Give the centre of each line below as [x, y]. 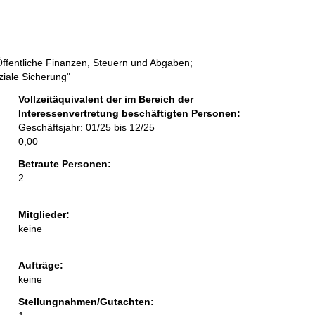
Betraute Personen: [64, 164]
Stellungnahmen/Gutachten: [86, 302]
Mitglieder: [44, 215]
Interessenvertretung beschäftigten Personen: [129, 114]
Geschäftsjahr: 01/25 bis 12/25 [86, 128]
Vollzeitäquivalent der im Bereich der [105, 99]
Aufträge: [40, 265]
